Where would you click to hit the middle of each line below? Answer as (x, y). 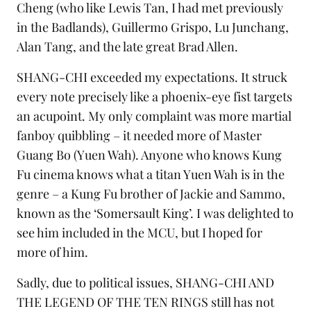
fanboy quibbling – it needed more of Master (139, 136)
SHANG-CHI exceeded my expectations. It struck (152, 77)
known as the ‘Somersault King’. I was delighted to (155, 213)
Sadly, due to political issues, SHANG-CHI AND (145, 283)
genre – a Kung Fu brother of (98, 194)
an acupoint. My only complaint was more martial (154, 116)
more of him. (52, 252)
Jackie (196, 194)
